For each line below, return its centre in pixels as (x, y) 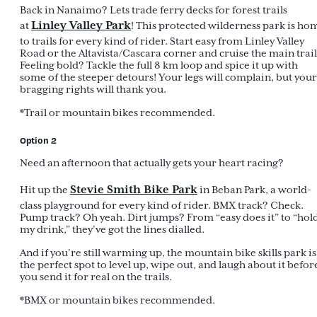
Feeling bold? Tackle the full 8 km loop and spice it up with (159, 66)
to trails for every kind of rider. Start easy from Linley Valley (162, 42)
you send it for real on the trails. (96, 277)
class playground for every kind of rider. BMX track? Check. (162, 206)
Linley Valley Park (81, 26)
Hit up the (45, 190)
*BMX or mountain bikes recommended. (117, 301)
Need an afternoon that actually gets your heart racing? (153, 163)
